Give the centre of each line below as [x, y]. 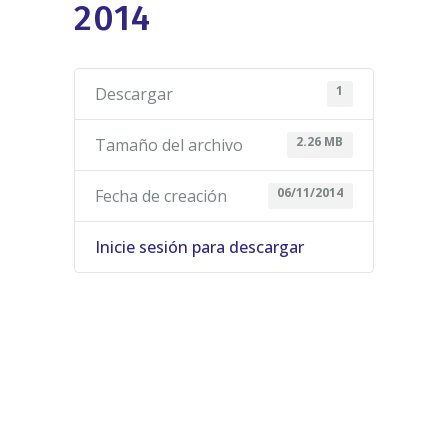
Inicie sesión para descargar [199, 246]
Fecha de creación [161, 195]
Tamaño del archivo [169, 144]
